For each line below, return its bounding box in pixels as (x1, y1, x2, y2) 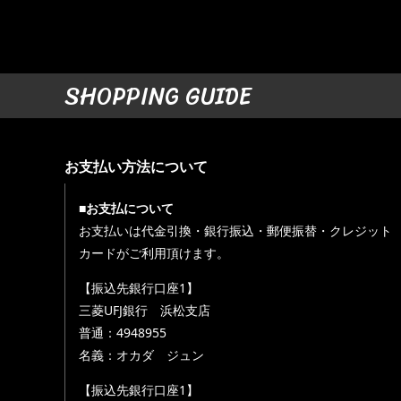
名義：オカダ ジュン (79, 346, 204, 363)
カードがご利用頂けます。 (79, 243, 229, 261)
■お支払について (79, 199, 174, 217)
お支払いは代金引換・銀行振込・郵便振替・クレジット (79, 221, 392, 239)
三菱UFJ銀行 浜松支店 (79, 301, 210, 319)
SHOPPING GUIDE (64, 74, 252, 116)
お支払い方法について (64, 156, 208, 176)
